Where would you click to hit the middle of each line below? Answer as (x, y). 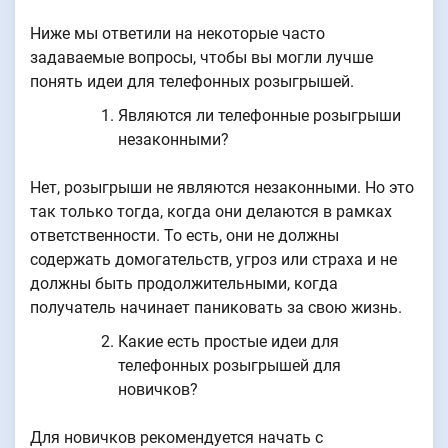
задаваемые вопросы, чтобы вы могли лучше (201, 57)
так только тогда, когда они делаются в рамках (211, 211)
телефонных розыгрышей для (229, 365)
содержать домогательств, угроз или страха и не (213, 259)
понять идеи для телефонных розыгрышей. (192, 81)
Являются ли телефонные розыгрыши (259, 115)
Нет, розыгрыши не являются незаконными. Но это (222, 187)
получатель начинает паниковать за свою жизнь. (216, 307)
